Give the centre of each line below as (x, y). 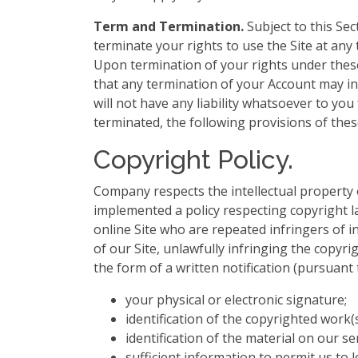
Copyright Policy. (193, 159)
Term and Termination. (169, 26)
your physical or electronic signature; (236, 300)
